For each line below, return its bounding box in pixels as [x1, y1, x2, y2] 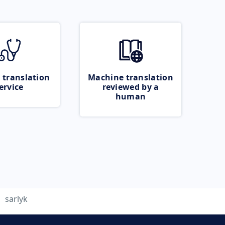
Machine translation [88, 72, 173, 83]
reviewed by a [102, 81, 159, 92]
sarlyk [5, 193, 28, 204]
